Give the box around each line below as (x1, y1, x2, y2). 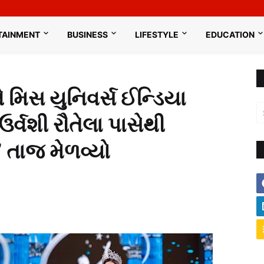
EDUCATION (206, 29, 255, 39)
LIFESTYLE (135, 29, 179, 39)
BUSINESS (67, 29, 108, 39)
